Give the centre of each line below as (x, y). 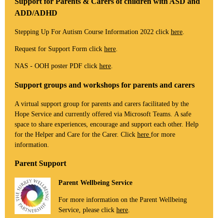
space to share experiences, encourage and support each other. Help (107, 124)
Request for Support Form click (59, 49)
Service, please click (88, 210)
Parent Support (41, 163)
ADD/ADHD (36, 13)
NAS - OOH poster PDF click (57, 66)
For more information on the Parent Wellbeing (123, 200)
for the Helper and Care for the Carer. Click (76, 134)
